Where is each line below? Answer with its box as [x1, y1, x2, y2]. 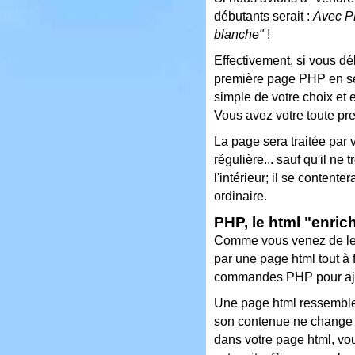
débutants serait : [214, 9, 313, 23]
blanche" [214, 27, 264, 41]
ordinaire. [214, 189, 267, 203]
